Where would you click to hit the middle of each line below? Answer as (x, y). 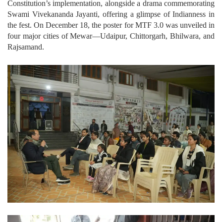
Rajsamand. (27, 47)
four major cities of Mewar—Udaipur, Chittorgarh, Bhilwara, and (111, 36)
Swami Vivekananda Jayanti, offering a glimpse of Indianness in (111, 14)
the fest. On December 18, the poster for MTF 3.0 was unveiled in (111, 25)
